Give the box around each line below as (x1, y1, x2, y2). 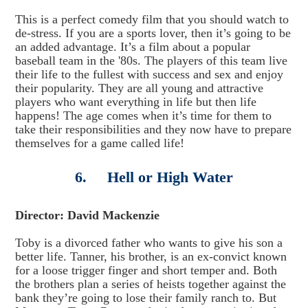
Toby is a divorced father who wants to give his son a (14, 236, 283, 250)
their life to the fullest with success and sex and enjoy (14, 67, 283, 81)
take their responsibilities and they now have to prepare (14, 122, 291, 136)
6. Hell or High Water (74, 168, 233, 186)
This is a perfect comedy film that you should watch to (14, 12, 289, 26)
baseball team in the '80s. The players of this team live (14, 54, 287, 67)
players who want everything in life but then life (14, 95, 256, 109)
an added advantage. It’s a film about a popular (14, 40, 250, 54)
